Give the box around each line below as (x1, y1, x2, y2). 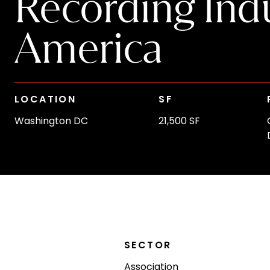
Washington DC (14, 114, 88, 130)
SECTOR (124, 237, 172, 254)
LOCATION (14, 92, 77, 108)
